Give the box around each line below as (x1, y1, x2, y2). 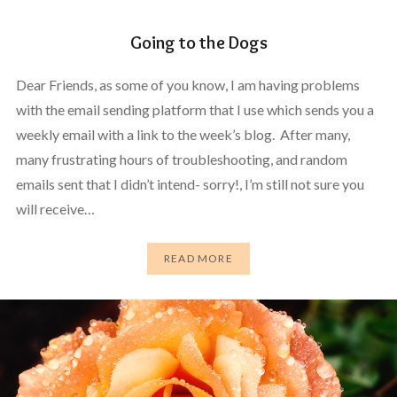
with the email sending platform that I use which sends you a (15, 100, 374, 118)
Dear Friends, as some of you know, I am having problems (15, 75, 360, 93)
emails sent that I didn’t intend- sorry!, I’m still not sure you (15, 175, 364, 192)
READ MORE (164, 252, 233, 266)
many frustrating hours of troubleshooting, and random (15, 150, 347, 167)
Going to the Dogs (129, 31, 268, 53)
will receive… (15, 199, 95, 217)
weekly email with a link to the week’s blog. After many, (15, 125, 350, 143)
